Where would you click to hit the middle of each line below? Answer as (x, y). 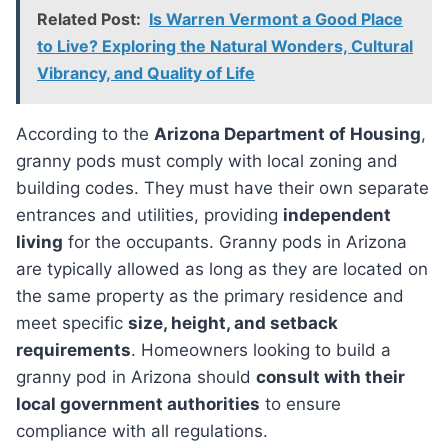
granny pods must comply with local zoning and (207, 161)
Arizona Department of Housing (287, 134)
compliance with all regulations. (142, 431)
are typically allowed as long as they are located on (222, 269)
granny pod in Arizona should (136, 377)
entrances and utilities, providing (149, 215)
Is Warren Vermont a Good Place (276, 19)
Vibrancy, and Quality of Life (146, 73)
